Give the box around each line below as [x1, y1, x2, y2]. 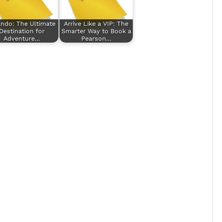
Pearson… [81, 35, 111, 43]
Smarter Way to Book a [61, 27, 131, 35]
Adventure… [3, 35, 40, 43]
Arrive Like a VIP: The [64, 20, 128, 28]
